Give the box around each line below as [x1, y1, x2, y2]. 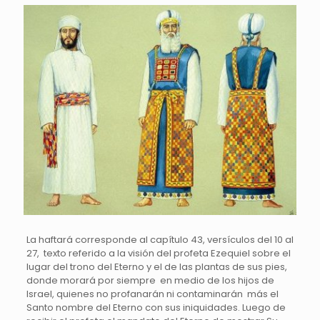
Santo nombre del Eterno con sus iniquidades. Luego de [26, 301, 286, 315]
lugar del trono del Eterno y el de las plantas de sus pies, [26, 260, 287, 274]
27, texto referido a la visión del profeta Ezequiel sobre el [26, 246, 291, 261]
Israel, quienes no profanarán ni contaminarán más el [26, 287, 279, 301]
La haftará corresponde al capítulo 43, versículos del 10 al [26, 233, 294, 247]
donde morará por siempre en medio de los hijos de [26, 274, 274, 288]
